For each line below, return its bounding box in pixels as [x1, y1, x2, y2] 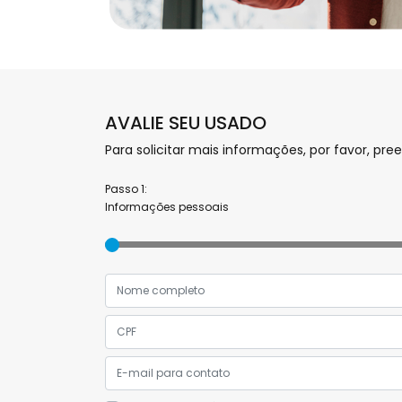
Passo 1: [105, 181, 147, 197]
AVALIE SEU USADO [105, 110, 267, 135]
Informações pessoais [105, 199, 229, 214]
